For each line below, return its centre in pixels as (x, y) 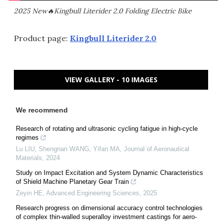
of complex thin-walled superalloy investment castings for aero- (106, 217)
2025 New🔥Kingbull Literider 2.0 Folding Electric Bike (103, 11)
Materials (29, 158)
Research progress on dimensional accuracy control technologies (109, 208)
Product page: (42, 38)
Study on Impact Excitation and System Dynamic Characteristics (110, 172)
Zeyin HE (29, 193)
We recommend (42, 110)
